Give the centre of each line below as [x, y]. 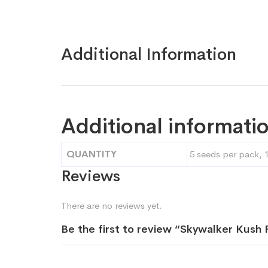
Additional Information [149, 54]
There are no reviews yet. [112, 206]
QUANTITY [92, 154]
